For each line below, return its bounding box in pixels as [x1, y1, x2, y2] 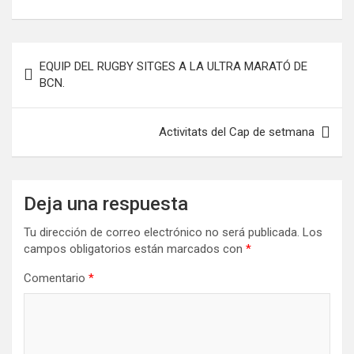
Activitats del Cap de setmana [159, 125, 314, 139]
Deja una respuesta [24, 193, 188, 215]
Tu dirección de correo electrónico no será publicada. [24, 225, 299, 239]
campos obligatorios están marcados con [24, 242, 246, 256]
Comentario [24, 271, 88, 285]
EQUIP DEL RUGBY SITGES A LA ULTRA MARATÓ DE [40, 59, 307, 73]
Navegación [11, 43, 116, 66]
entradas [11, 93, 92, 116]
